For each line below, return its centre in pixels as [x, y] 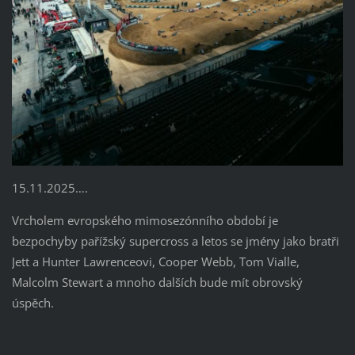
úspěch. [32, 302]
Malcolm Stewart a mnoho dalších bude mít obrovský [157, 282]
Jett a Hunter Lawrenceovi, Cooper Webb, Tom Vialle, [155, 261]
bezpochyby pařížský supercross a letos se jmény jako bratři [175, 240]
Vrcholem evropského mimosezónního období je [145, 220]
